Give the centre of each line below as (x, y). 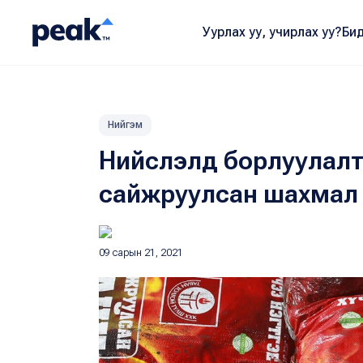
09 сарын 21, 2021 (141, 253)
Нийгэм (125, 125)
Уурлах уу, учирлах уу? (272, 32)
